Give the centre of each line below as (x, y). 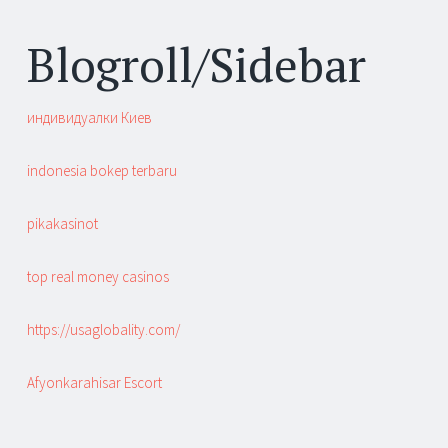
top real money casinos (98, 277)
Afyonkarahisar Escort (94, 383)
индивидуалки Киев (89, 118)
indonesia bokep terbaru (102, 171)
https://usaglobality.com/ (103, 330)
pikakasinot (62, 224)
